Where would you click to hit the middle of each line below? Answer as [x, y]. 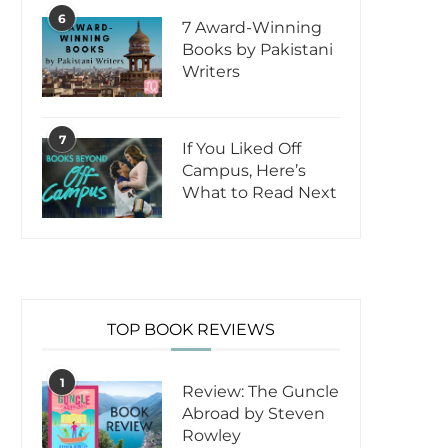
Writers [211, 72]
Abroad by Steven [253, 414]
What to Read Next [259, 193]
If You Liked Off [241, 149]
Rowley [211, 436]
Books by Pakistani [257, 50]
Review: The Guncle [260, 392]
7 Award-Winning [252, 28]
